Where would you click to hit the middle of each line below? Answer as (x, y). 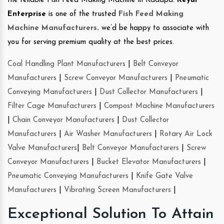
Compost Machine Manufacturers (159, 106)
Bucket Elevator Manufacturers (149, 162)
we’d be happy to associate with (154, 28)
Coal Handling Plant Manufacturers (66, 64)
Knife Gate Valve (164, 176)
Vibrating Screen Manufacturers (117, 190)
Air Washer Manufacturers (108, 134)
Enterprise (27, 14)
